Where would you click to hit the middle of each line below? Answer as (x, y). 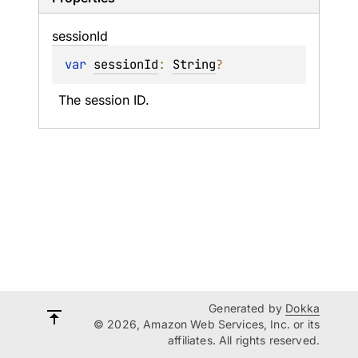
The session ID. (104, 100)
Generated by (247, 308)
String (194, 64)
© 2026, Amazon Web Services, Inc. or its (207, 324)
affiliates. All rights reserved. (244, 340)
